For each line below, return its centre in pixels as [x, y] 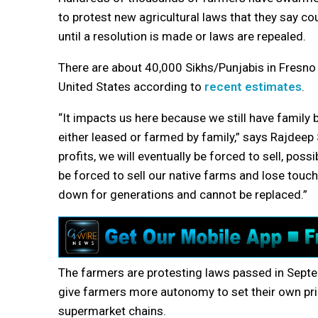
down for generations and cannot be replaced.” [183, 194]
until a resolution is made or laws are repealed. [182, 36]
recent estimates [253, 86]
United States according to [131, 86]
